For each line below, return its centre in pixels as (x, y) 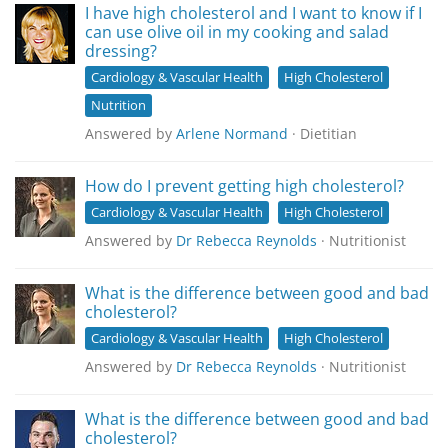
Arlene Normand (232, 133)
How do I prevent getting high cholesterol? (244, 186)
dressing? (121, 51)
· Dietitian (322, 133)
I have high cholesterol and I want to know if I (253, 13)
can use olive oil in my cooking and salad (237, 32)
